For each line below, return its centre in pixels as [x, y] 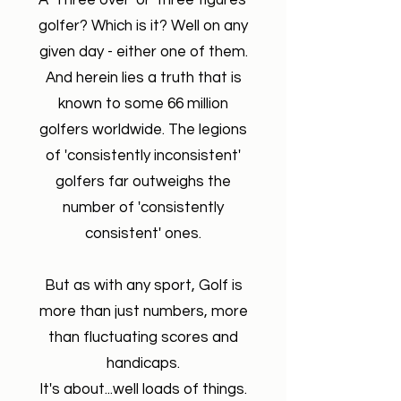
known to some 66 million [143, 104]
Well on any [208, 26]
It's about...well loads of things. [143, 389]
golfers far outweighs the [143, 182]
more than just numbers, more [143, 311]
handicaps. [143, 363]
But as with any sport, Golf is [143, 286]
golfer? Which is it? [103, 26]
